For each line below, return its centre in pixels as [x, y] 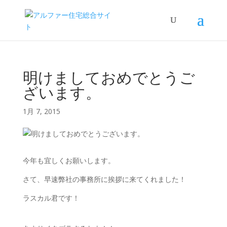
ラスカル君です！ [51, 198]
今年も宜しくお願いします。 [69, 160]
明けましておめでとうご [109, 77]
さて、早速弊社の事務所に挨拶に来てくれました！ [104, 179]
